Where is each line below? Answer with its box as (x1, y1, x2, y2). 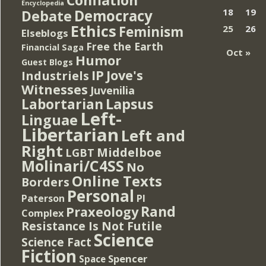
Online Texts (72, 170, 162, 191)
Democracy (74, 5, 153, 26)
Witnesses (21, 80, 88, 98)
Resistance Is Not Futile (21, 217, 162, 234)
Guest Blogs (21, 56, 73, 68)
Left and (121, 125, 185, 145)
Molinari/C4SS (21, 156, 124, 176)
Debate (21, 6, 72, 26)
